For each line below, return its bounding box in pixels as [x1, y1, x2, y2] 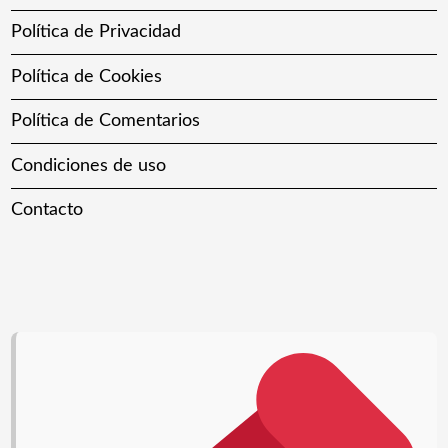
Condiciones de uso [11, 156, 167, 175]
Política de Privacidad [11, 23, 182, 42]
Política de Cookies [11, 67, 163, 86]
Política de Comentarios [11, 112, 201, 131]
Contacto [11, 201, 84, 220]
